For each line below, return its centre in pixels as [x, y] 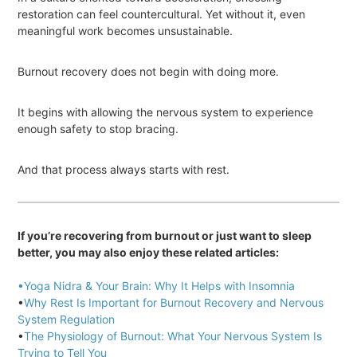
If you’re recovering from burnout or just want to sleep [165, 235]
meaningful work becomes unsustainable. [126, 30]
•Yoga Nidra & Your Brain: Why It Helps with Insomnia [157, 285]
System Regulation [67, 319]
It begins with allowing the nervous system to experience [166, 112]
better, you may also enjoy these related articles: [149, 252]
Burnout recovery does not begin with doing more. [149, 71]
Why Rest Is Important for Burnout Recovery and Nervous [174, 302]
